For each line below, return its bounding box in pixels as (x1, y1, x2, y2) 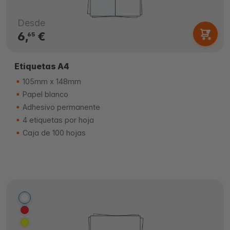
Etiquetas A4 (14, 61, 69, 71)
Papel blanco (21, 90, 68, 99)
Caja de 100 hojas (21, 128, 86, 137)
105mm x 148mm (21, 77, 81, 86)
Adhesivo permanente (21, 103, 100, 111)
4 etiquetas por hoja (21, 116, 94, 124)
